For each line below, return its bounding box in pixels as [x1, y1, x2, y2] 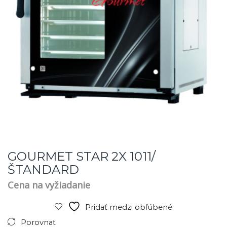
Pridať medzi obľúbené [85, 203, 172, 212]
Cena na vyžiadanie [8, 178, 90, 191]
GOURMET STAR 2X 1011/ [8, 148, 156, 164]
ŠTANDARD [8, 162, 79, 177]
